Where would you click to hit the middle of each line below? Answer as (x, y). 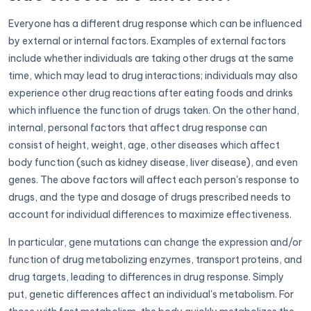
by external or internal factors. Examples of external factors (147, 41)
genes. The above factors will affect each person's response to (154, 179)
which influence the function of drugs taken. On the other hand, (154, 110)
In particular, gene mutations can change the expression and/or (155, 242)
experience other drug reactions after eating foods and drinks (151, 93)
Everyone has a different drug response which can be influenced (155, 23)
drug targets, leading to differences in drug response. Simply (146, 277)
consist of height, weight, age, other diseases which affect (144, 145)
